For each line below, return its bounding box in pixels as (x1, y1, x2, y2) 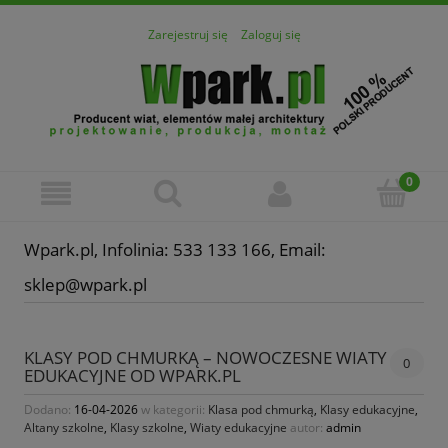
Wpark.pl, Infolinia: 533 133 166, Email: (24, 238, 326, 262)
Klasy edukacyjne (320, 400, 415, 418)
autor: (287, 418, 326, 436)
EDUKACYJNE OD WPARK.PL (24, 364, 241, 388)
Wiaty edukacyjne (190, 418, 287, 436)
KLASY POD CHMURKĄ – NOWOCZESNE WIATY (24, 346, 387, 370)
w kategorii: (138, 400, 208, 418)
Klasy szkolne (110, 418, 184, 436)
